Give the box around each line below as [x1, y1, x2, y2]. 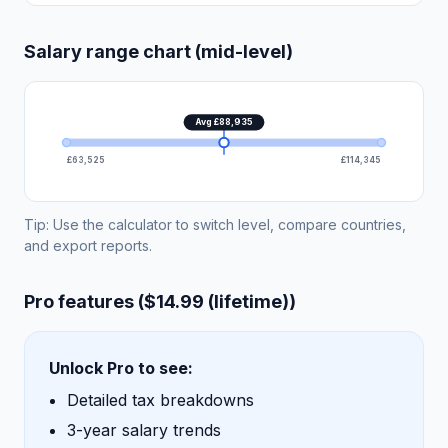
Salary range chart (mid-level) [24, 41, 293, 62]
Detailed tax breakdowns [67, 389, 254, 410]
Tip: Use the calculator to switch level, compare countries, [24, 215, 406, 233]
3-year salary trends [67, 419, 221, 440]
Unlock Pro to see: [49, 357, 193, 378]
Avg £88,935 [194, 116, 254, 127]
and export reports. [24, 236, 152, 254]
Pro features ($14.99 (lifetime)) [24, 290, 296, 312]
